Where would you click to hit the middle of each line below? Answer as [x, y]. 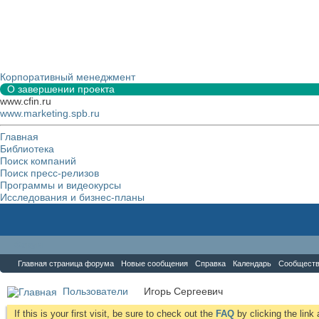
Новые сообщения [155, 263]
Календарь [252, 263]
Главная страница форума [66, 263]
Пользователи [95, 291]
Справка [210, 263]
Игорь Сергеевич [183, 291]
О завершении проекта [61, 89]
